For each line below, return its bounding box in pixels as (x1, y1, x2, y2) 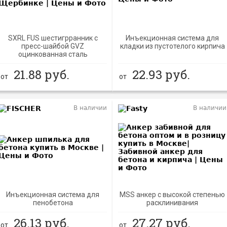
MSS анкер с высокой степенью (120, 190, 225, 199)
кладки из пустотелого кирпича (120, 42, 225, 50)
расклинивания (146, 198, 199, 207)
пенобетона (32, 198, 73, 207)
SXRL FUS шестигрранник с (8, 34, 98, 42)
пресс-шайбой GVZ (21, 42, 85, 50)
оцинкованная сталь (18, 50, 88, 58)
